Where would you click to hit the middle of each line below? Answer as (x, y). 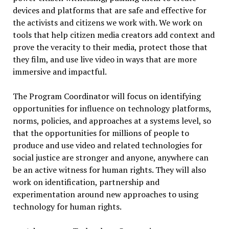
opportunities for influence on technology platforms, (112, 108)
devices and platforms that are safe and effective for (109, 10)
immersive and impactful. (60, 72)
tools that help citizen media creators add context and (113, 35)
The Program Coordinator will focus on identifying (107, 96)
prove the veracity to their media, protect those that (110, 47)
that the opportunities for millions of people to (101, 133)
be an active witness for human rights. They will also (109, 170)
